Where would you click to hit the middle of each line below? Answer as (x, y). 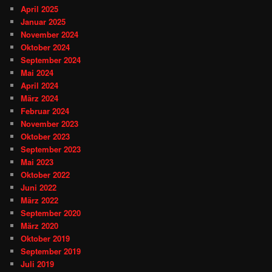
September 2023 (51, 149)
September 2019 (51, 251)
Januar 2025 (43, 21)
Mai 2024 (37, 72)
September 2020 (51, 212)
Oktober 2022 (46, 174)
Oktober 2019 (46, 238)
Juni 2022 (39, 187)
